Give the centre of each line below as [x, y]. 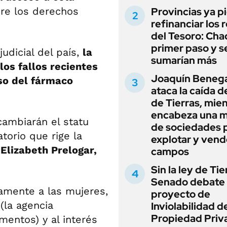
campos [170, 152]
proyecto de [181, 194]
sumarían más [184, 60]
